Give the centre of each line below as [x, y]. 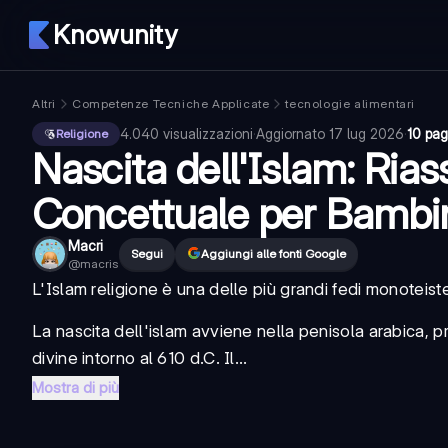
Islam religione [102, 289]
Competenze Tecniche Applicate [171, 103]
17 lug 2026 [366, 133]
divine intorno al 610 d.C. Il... [140, 358]
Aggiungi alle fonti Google [273, 253]
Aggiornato [292, 133]
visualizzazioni [208, 133]
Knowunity [115, 34]
